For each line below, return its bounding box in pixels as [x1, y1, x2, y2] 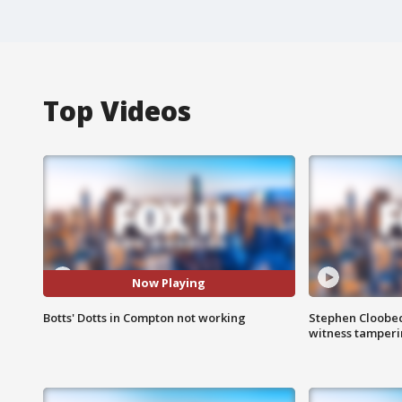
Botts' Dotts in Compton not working [43, 309, 246, 326]
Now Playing [132, 275, 206, 292]
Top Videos [43, 92, 191, 129]
